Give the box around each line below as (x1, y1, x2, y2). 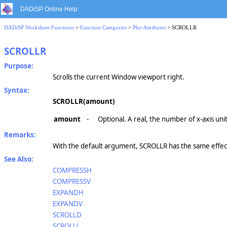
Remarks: (4, 130, 36, 139)
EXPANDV (53, 199, 83, 208)
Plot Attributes (133, 25, 166, 30)
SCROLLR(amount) (53, 97, 115, 106)
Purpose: (4, 61, 33, 70)
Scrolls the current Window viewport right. (53, 72, 184, 82)
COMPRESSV (53, 177, 91, 186)
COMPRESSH (53, 166, 92, 175)
